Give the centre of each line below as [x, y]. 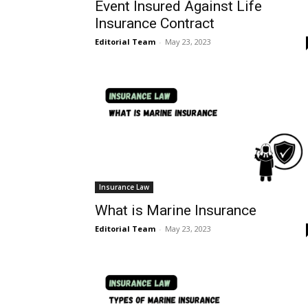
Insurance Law [124, 187]
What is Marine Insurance [176, 211]
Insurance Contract [155, 23]
